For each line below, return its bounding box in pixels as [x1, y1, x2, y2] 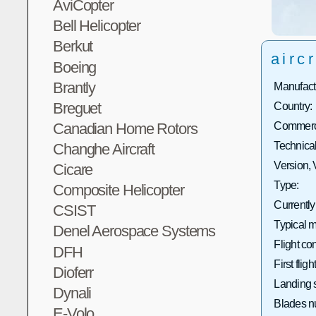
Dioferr [53, 263, 94, 281]
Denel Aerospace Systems [53, 222, 216, 241]
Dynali [53, 284, 92, 302]
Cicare [53, 161, 93, 179]
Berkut [53, 37, 93, 56]
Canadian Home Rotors [53, 119, 197, 138]
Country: [274, 100, 312, 113]
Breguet [53, 99, 102, 117]
